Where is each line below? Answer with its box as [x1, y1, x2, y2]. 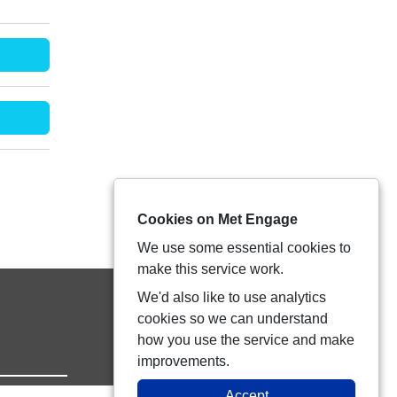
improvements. [137, 354, 230, 369]
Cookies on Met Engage [137, 212, 298, 227]
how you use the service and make [137, 332, 354, 347]
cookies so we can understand [137, 311, 328, 326]
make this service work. [137, 261, 284, 276]
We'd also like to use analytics [137, 290, 326, 305]
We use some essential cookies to [137, 240, 351, 255]
